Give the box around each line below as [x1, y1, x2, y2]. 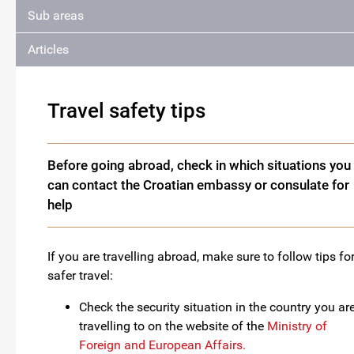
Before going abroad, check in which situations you [47, 156, 351, 173]
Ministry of [267, 318, 327, 333]
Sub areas [28, 7, 84, 23]
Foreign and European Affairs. [79, 337, 246, 352]
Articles [28, 41, 69, 57]
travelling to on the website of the [79, 318, 267, 333]
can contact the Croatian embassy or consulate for [47, 176, 349, 193]
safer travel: [47, 268, 113, 283]
